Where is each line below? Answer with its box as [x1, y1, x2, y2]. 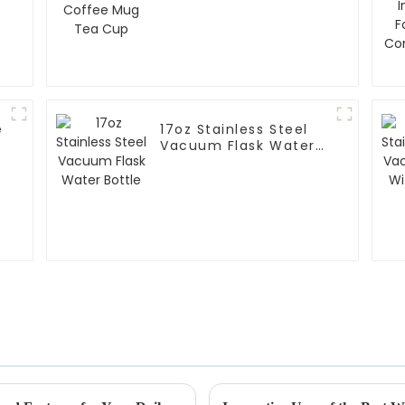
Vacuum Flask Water [160, 137, 316, 155]
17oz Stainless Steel [160, 120, 308, 139]
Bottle [160, 153, 206, 172]
